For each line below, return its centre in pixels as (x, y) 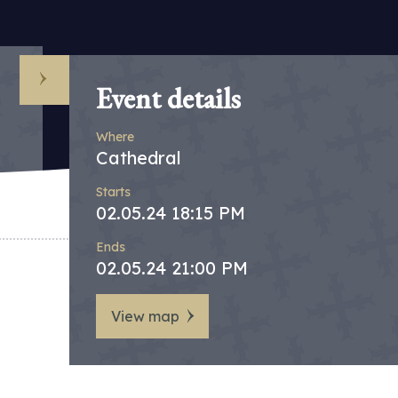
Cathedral (139, 158)
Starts (113, 192)
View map (145, 316)
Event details (168, 99)
